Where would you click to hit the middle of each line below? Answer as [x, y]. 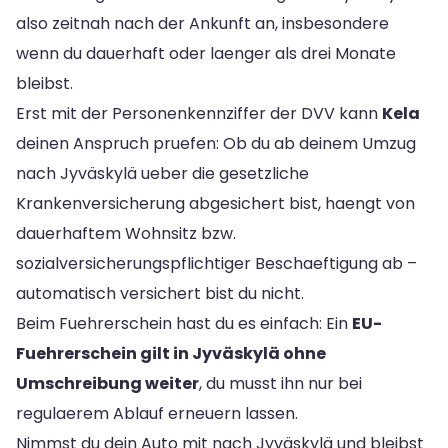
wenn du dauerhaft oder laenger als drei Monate [206, 54]
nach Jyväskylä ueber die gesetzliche [162, 174]
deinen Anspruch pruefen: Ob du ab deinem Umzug [216, 144]
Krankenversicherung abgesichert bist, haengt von [215, 204]
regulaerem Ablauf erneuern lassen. [157, 414]
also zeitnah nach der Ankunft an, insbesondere [202, 24]
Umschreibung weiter [107, 384]
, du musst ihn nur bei [280, 384]
